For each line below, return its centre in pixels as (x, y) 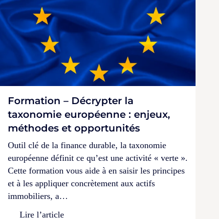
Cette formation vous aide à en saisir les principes (96, 171)
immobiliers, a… (38, 196)
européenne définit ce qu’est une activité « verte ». (98, 158)
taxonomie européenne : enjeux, (89, 115)
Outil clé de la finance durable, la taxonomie (87, 145)
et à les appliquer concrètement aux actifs (81, 184)
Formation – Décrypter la (71, 101)
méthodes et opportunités (74, 128)
